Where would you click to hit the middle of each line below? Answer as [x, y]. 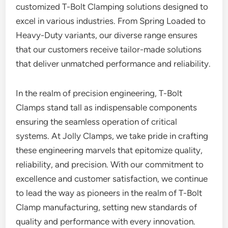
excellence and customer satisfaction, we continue [112, 179]
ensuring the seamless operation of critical [97, 122]
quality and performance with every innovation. [106, 221]
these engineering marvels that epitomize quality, [109, 150]
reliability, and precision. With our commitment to [110, 164]
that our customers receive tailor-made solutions [109, 49]
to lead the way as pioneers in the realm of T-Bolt [109, 193]
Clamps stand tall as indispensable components [107, 107]
